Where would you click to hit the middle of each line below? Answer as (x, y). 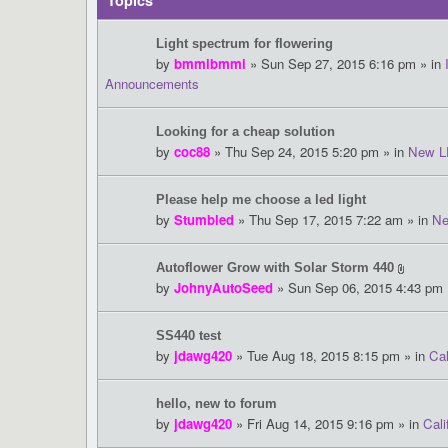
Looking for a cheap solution (245, 132)
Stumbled (204, 220)
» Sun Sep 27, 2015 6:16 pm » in (345, 64)
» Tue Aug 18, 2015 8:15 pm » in (330, 356)
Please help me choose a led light (261, 200)
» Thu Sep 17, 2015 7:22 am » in (333, 220)
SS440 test (188, 336)
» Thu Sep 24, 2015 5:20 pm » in (309, 152)
